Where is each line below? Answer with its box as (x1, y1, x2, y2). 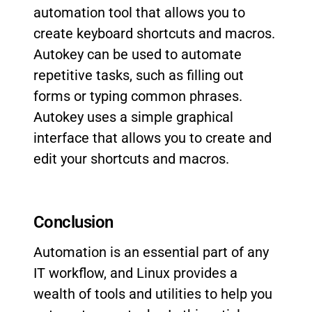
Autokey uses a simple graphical (33, 109, 233, 125)
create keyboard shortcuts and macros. (33, 25, 275, 42)
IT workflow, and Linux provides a (33, 265, 237, 281)
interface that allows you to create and (33, 130, 272, 146)
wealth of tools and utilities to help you (33, 286, 272, 302)
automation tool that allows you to (33, 4, 245, 21)
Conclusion (33, 212, 114, 232)
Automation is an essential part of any (33, 244, 269, 260)
